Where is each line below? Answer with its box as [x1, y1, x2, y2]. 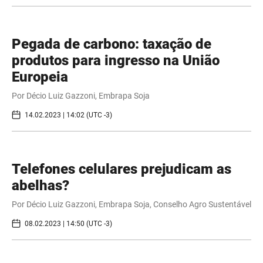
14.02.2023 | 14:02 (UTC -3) [25, 110, 112, 119]
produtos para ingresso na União [12, 52, 220, 69]
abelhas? [12, 177, 69, 194]
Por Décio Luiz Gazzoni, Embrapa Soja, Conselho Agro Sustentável [12, 200, 251, 210]
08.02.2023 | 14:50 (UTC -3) [25, 219, 112, 228]
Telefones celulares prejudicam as [12, 161, 231, 178]
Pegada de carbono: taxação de [12, 36, 211, 53]
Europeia [12, 69, 68, 86]
